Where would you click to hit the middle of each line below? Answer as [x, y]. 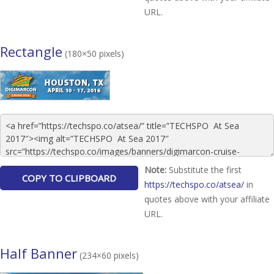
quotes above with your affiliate [207, 199]
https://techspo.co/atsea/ [194, 184]
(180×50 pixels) [93, 54]
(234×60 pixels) [108, 255]
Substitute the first [204, 170]
